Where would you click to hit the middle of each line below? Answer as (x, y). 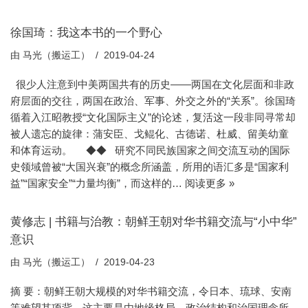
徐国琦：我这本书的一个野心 (86, 32)
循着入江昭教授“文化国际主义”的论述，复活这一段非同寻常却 (153, 117)
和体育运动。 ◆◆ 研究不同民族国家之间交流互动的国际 (150, 150)
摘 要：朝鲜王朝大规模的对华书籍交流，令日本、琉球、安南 (151, 291)
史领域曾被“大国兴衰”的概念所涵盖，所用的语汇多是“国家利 (150, 166)
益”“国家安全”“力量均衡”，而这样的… (98, 183)
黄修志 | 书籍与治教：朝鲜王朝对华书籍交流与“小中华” (154, 221)
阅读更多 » (210, 183)
